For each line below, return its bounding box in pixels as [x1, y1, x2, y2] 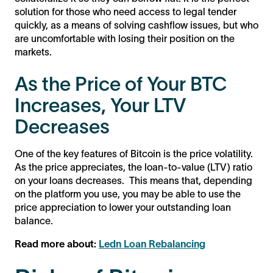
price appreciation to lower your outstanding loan [15, 201, 231, 213]
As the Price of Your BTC [15, 73, 227, 94]
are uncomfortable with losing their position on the [15, 32, 235, 44]
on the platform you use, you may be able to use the [15, 188, 241, 199]
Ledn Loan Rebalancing [99, 238, 205, 249]
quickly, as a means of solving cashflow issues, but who [15, 19, 258, 30]
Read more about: [15, 238, 99, 249]
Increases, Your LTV [15, 94, 186, 116]
